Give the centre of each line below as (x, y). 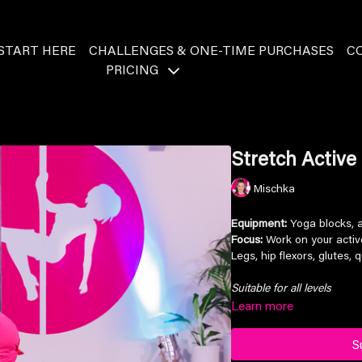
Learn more (262, 305)
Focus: (247, 239)
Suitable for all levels (281, 288)
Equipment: (259, 223)
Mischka (274, 188)
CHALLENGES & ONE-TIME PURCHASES (212, 50)
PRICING (134, 69)
